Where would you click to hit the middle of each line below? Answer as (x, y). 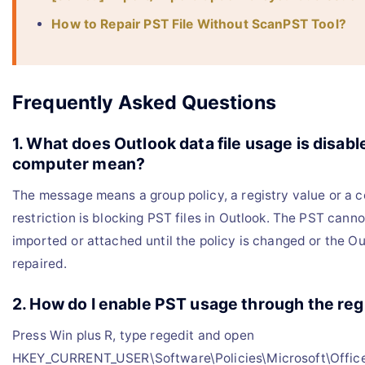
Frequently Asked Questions (144, 102)
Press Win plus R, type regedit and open (133, 335)
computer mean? (79, 164)
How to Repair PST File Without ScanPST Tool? (199, 24)
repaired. (40, 263)
